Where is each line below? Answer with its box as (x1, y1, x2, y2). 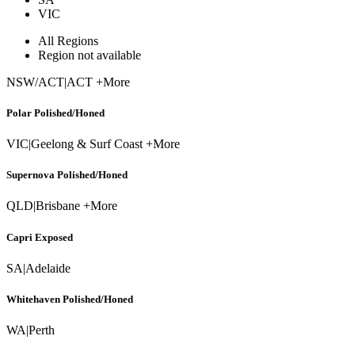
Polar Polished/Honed (6, 106, 105, 119)
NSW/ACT (6, 74, 64, 89)
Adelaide (25, 261, 71, 275)
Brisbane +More (36, 199, 117, 213)
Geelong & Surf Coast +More (31, 137, 180, 151)
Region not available (38, 48, 141, 62)
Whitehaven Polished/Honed (6, 292, 133, 305)
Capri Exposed (6, 231, 73, 243)
